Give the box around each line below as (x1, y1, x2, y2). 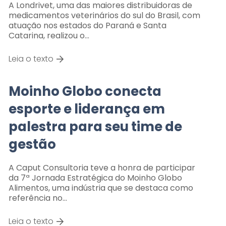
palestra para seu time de (8, 117, 182, 136)
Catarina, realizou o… (8, 29, 89, 41)
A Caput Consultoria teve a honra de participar (8, 161, 195, 174)
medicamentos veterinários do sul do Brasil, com (8, 9, 200, 21)
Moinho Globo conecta (8, 82, 161, 100)
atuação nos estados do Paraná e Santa (8, 19, 166, 31)
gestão (8, 135, 56, 153)
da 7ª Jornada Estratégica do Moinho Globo (8, 172, 182, 184)
